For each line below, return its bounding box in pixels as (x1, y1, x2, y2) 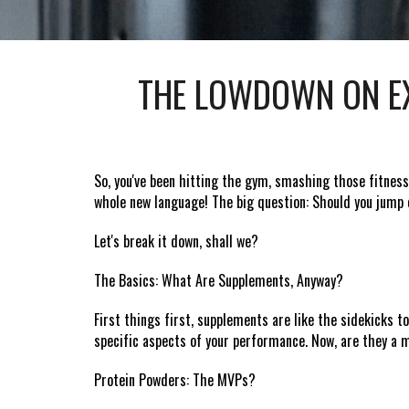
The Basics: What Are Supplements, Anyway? (93, 269, 343, 291)
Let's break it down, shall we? (93, 230, 258, 252)
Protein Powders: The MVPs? (93, 369, 256, 391)
